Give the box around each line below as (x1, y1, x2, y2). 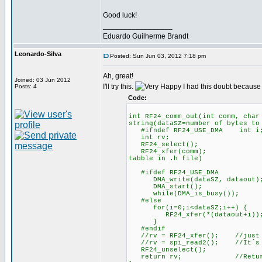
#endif (129, 225, 166, 232)
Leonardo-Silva (15, 50, 61, 57)
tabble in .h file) (129, 155, 202, 162)
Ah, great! (103, 72, 133, 80)
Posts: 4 (15, 83, 37, 89)
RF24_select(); (129, 141, 227, 148)
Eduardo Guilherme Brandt (103, 32, 188, 40)
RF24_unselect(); (129, 246, 219, 253)
